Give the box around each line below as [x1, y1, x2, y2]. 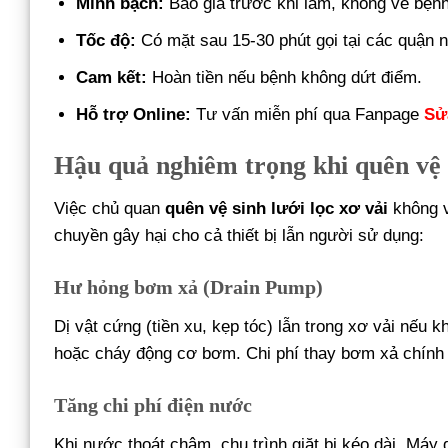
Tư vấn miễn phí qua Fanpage [191, 105, 425, 125]
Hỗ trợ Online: [76, 105, 192, 125]
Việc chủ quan [54, 199, 165, 219]
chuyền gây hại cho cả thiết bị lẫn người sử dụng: [54, 226, 424, 246]
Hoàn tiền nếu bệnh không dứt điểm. [147, 68, 423, 88]
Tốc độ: [76, 31, 137, 51]
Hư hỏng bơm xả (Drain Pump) [54, 276, 323, 299]
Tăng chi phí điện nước [54, 394, 252, 417]
